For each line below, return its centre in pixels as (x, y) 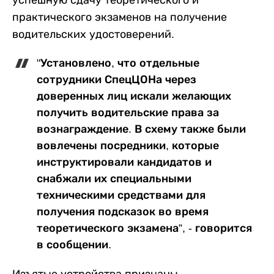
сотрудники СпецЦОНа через (117, 80)
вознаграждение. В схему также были (141, 129)
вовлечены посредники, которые (128, 146)
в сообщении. (74, 245)
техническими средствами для (121, 195)
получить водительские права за (128, 113)
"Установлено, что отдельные (118, 63)
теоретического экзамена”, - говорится (144, 228)
